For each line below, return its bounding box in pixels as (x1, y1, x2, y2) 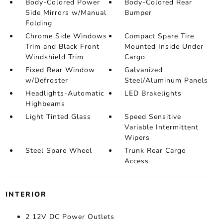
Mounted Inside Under (124, 42, 204, 51)
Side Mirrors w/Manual (25, 8, 107, 17)
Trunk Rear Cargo (124, 146, 187, 155)
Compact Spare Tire (124, 31, 195, 41)
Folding (25, 18, 52, 28)
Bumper (124, 8, 152, 17)
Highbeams (25, 99, 65, 109)
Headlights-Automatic (25, 89, 104, 98)
